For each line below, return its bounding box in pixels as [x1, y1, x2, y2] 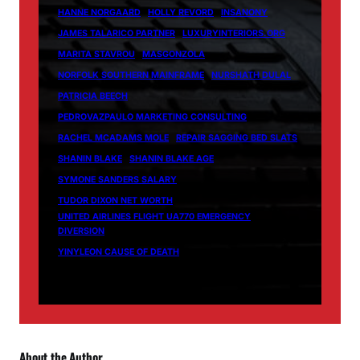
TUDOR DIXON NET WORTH [58, 195, 173, 207]
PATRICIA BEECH [58, 91, 128, 102]
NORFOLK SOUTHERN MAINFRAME [58, 70, 204, 81]
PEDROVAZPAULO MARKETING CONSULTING [58, 112, 247, 123]
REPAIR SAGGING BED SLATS [176, 133, 297, 144]
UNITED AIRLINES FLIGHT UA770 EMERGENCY [58, 211, 251, 223]
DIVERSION [58, 226, 104, 237]
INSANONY [221, 7, 268, 18]
